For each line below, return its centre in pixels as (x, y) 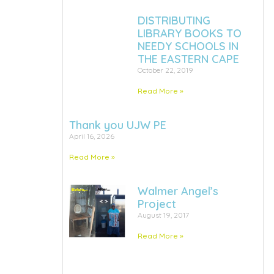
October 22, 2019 (165, 70)
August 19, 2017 (163, 215)
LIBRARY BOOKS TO (189, 33)
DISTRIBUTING (174, 20)
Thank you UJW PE (118, 125)
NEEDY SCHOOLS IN (188, 46)
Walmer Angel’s (178, 191)
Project (157, 204)
